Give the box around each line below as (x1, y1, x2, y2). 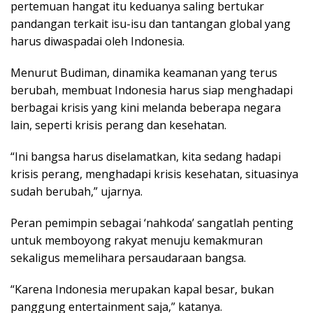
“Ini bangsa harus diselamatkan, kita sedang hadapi (10, 149, 281, 165)
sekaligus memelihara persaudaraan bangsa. (10, 250, 246, 266)
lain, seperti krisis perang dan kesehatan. (10, 117, 226, 133)
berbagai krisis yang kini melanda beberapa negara (10, 100, 281, 116)
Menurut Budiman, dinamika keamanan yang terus (10, 65, 277, 81)
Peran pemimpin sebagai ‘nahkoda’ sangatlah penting (10, 215, 293, 231)
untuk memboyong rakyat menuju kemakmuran (10, 233, 263, 249)
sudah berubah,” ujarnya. (10, 184, 143, 200)
